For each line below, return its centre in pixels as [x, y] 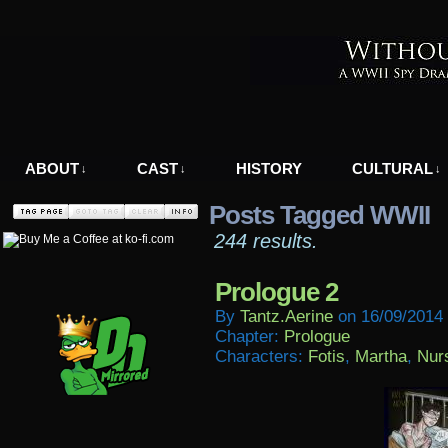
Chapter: [249, 336]
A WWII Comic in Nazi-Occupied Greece [266, 144]
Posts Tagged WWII [319, 215]
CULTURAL [392, 168]
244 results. [266, 241]
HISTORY [269, 168]
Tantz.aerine [286, 316]
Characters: [261, 356]
